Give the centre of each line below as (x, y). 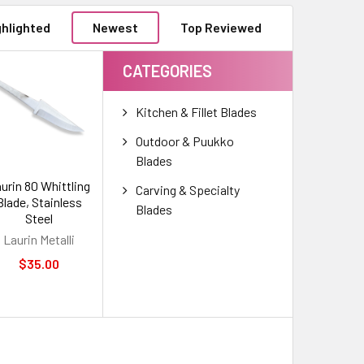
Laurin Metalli (39, 239)
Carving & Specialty (188, 189)
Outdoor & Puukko (185, 141)
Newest (115, 28)
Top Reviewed (221, 28)
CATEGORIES (168, 70)
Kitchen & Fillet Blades (197, 111)
